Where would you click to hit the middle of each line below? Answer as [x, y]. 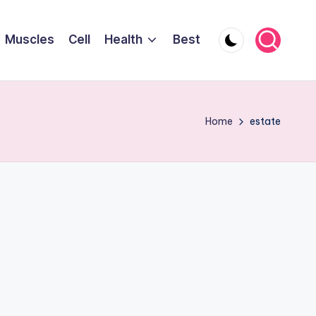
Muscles [29, 40]
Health [123, 40]
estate [265, 121]
